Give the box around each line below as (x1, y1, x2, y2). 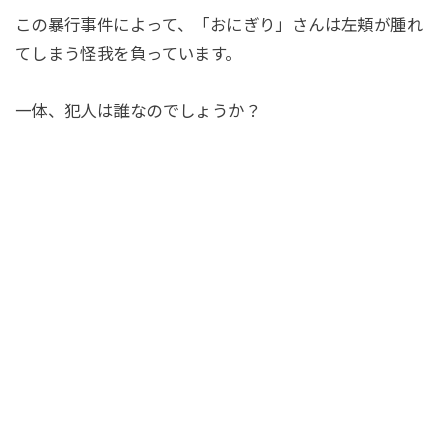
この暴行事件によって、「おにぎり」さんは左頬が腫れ (14, 15, 424, 34)
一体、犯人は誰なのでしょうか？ (14, 102, 262, 121)
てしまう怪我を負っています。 (14, 44, 242, 63)
